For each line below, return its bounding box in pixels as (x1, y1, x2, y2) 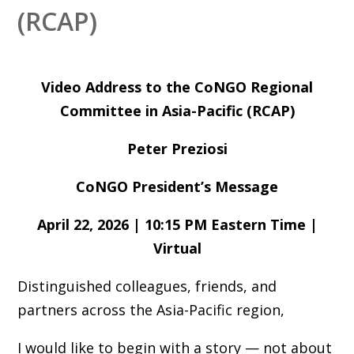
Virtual (153, 238, 201, 258)
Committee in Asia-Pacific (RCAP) (59, 100, 295, 120)
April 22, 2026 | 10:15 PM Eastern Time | (36, 214, 318, 234)
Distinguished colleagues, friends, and (17, 276, 277, 296)
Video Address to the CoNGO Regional (41, 77, 313, 96)
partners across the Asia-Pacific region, (17, 299, 284, 319)
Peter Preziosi (126, 138, 228, 158)
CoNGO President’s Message (76, 176, 278, 196)
